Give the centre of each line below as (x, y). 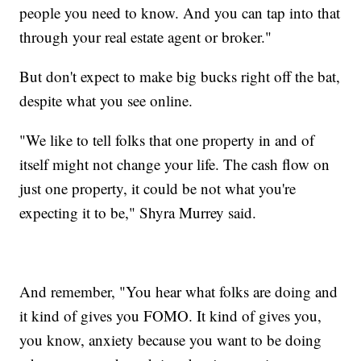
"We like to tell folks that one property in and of (167, 139)
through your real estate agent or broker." (146, 36)
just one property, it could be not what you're (158, 188)
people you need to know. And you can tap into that (180, 12)
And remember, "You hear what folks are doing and (179, 291)
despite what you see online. (106, 100)
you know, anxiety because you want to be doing (171, 339)
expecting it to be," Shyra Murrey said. (138, 212)
